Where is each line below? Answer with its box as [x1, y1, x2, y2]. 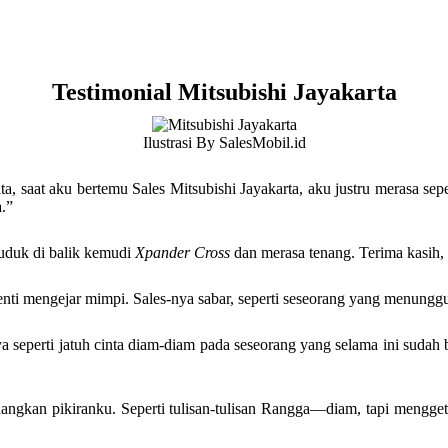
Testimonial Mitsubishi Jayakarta [51, 79, 397, 105]
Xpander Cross [135, 244, 230, 261]
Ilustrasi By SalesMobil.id [142, 134, 306, 151]
